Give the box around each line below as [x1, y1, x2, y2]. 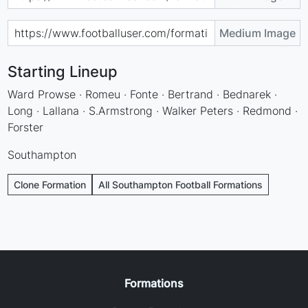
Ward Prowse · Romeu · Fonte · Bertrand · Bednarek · [8, 87, 278, 101]
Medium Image [219, 25, 296, 40]
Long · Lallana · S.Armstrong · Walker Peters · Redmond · [8, 103, 298, 118]
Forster [8, 120, 44, 134]
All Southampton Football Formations [98, 178, 263, 190]
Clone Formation [14, 178, 87, 190]
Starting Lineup [8, 62, 118, 80]
